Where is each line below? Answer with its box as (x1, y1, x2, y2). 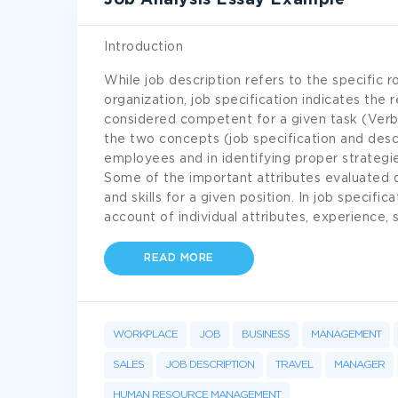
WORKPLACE (113, 330, 178, 339)
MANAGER (334, 360, 385, 370)
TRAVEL (275, 360, 313, 370)
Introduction (104, 42, 183, 52)
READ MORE (144, 253, 214, 263)
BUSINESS (242, 330, 290, 339)
